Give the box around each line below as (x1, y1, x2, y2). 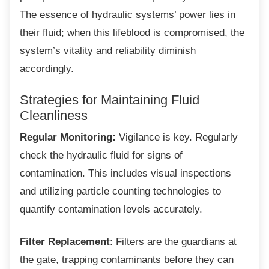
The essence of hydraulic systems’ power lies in (20, 9, 235, 20)
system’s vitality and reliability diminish (20, 45, 196, 56)
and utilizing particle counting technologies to (20, 186, 221, 197)
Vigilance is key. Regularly (116, 131, 238, 143)
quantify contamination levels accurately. (20, 204, 202, 215)
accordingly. (20, 63, 74, 74)
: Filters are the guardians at (110, 236, 237, 247)
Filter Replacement (20, 236, 110, 247)
